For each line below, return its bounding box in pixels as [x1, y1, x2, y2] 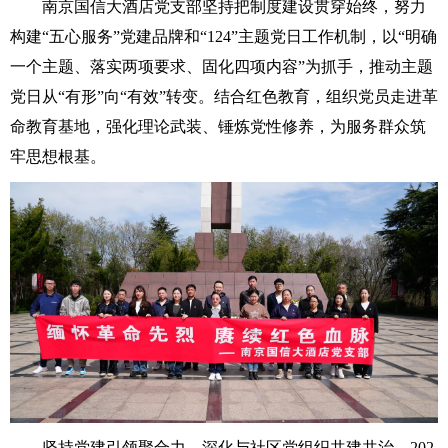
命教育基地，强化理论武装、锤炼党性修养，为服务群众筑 [10, 118, 426, 135]
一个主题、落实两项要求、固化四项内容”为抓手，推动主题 [10, 58, 433, 75]
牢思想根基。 [10, 148, 106, 165]
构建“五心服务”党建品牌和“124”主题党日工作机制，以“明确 [10, 28, 437, 45]
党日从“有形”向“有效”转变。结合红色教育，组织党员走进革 [10, 88, 438, 105]
